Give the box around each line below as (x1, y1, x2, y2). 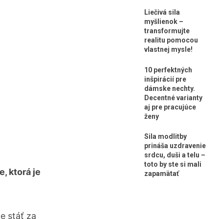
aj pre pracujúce (144, 103, 196, 111)
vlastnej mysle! (144, 45, 193, 53)
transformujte (144, 26, 190, 35)
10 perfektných (144, 66, 192, 74)
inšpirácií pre (144, 75, 186, 83)
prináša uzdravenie (144, 142, 206, 150)
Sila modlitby (144, 132, 187, 141)
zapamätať (144, 170, 179, 178)
